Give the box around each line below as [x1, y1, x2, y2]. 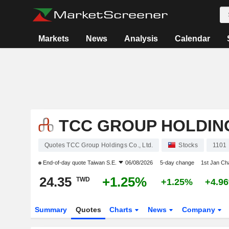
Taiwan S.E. [87, 159, 117, 166]
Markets [38, 34, 70, 43]
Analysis [124, 34, 158, 43]
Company [182, 205, 218, 214]
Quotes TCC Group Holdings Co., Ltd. [44, 142, 153, 149]
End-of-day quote [41, 159, 87, 166]
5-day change [159, 159, 194, 166]
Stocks [178, 142, 198, 149]
